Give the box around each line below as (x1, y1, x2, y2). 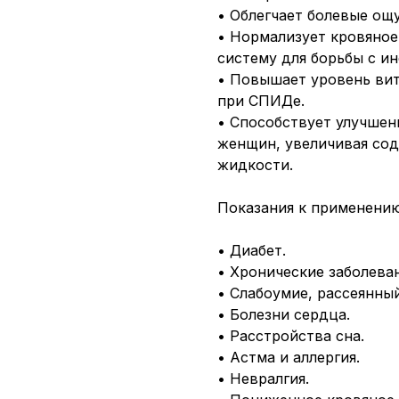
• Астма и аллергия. (217, 347, 360, 366)
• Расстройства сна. (217, 326, 364, 345)
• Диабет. (217, 240, 286, 259)
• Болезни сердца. (217, 305, 350, 323)
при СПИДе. (217, 91, 305, 110)
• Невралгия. (217, 369, 309, 387)
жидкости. (217, 155, 293, 174)
